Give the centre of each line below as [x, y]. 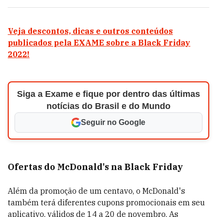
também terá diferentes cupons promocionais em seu [106, 202]
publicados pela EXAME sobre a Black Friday [99, 43]
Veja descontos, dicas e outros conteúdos [90, 31]
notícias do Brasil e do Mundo [108, 106]
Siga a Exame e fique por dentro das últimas [108, 94]
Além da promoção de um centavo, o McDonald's [96, 191]
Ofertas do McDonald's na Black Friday [95, 167]
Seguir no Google [113, 122]
